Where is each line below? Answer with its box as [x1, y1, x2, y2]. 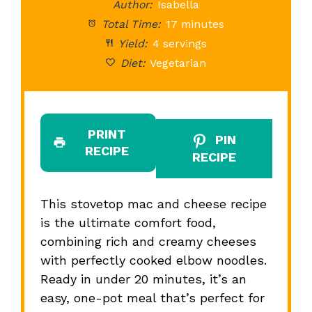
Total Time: [98, 17, 162, 31]
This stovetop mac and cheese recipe [40, 196, 267, 211]
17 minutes [166, 17, 225, 31]
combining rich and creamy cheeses [40, 233, 256, 249]
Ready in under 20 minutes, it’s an [40, 271, 247, 286]
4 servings [153, 36, 208, 50]
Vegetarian [149, 56, 206, 70]
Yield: [116, 36, 148, 50]
